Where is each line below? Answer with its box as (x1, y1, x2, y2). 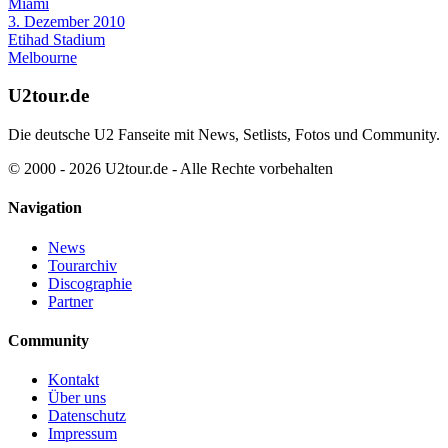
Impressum (48, 425, 117, 443)
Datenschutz (48, 407, 126, 425)
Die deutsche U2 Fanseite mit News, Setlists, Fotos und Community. (8, 126, 440, 144)
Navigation (8, 199, 82, 217)
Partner (48, 292, 93, 310)
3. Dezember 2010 (8, 12, 125, 30)
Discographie (48, 274, 132, 292)
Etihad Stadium (8, 30, 105, 48)
